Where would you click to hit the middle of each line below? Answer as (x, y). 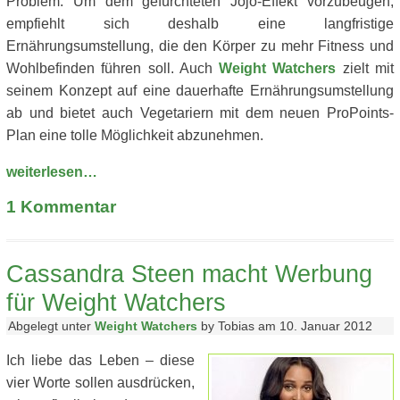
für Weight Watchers (116, 302)
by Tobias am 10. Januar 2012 (285, 326)
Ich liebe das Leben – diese (100, 360)
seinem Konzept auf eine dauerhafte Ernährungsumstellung (200, 91)
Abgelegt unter (51, 326)
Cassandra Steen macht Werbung (189, 274)
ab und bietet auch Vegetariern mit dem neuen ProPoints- (200, 113)
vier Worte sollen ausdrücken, (100, 383)
